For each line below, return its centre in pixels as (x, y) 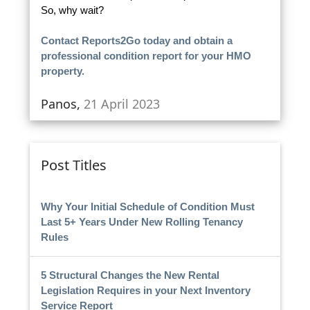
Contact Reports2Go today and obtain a (136, 41)
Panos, (62, 103)
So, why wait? (72, 10)
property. (62, 71)
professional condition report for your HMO (146, 56)
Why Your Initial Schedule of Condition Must (147, 206)
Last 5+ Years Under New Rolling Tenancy (142, 221)
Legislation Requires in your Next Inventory (145, 290)
